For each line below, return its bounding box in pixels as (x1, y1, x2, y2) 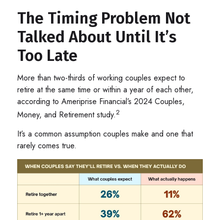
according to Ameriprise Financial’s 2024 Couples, (17, 95, 185, 107)
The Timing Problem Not (17, 8, 191, 27)
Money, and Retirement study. (17, 109, 116, 120)
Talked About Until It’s (17, 27, 176, 46)
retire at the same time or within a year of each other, (17, 83, 193, 95)
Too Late (17, 46, 78, 65)
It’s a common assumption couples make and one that (17, 128, 193, 139)
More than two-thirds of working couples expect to (17, 72, 185, 83)
